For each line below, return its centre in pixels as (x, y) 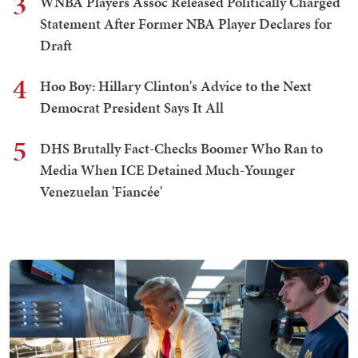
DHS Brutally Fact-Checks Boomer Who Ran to (181, 149)
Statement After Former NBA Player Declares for (186, 24)
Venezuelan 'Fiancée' (101, 192)
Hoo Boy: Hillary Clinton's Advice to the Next (176, 86)
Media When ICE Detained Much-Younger (167, 170)
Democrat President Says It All (132, 108)
